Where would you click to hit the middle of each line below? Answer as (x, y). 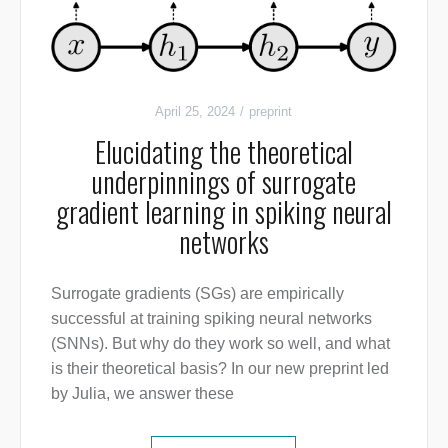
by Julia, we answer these (142, 394)
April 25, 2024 (195, 112)
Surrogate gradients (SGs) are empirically (197, 294)
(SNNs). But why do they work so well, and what (220, 344)
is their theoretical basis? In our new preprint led (219, 369)
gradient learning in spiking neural (223, 212)
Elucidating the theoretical (223, 152)
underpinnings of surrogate (223, 182)
